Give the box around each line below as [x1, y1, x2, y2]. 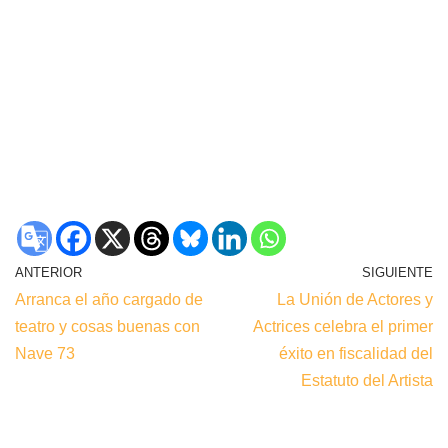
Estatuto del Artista [301, 371, 433, 389]
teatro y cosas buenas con [15, 317, 200, 335]
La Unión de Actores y [277, 290, 433, 308]
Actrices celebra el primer [253, 317, 433, 335]
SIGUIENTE [362, 264, 433, 280]
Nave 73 [15, 344, 75, 362]
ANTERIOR [15, 264, 82, 280]
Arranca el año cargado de [15, 290, 203, 308]
